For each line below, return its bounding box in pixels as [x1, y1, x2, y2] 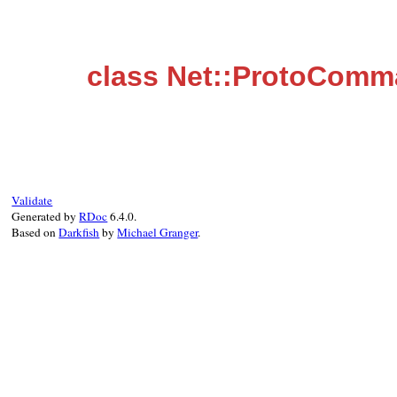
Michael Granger [117, 224, 198, 240]
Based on [12, 224, 59, 240]
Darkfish [58, 224, 100, 240]
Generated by [12, 208, 80, 224]
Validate [12, 192, 53, 208]
